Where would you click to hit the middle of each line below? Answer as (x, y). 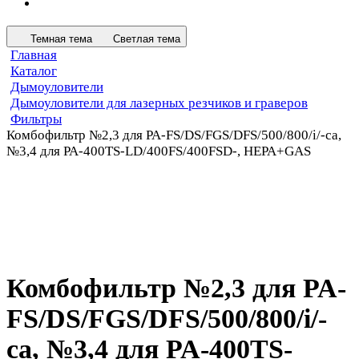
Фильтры (36, 119)
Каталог (34, 71)
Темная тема (61, 38)
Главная (34, 54)
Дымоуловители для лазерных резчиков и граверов (159, 103)
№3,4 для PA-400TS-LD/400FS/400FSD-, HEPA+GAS (159, 151)
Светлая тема (147, 38)
